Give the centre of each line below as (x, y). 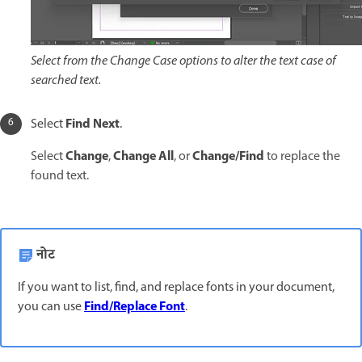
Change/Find (228, 156)
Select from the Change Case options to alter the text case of (183, 61)
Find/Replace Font (135, 307)
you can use (51, 307)
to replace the (302, 156)
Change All (143, 156)
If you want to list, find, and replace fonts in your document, (176, 287)
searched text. (66, 80)
